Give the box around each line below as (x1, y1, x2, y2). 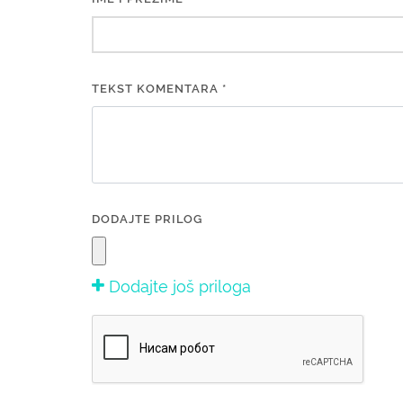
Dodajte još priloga (104, 277, 251, 296)
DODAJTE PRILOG (92, 212, 202, 226)
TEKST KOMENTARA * (92, 82, 227, 95)
